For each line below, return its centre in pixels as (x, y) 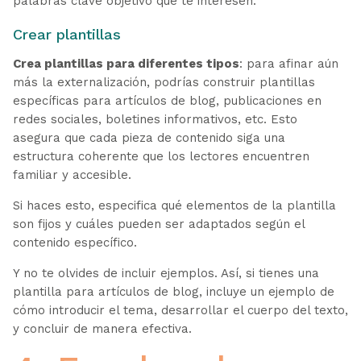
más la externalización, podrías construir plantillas (164, 82)
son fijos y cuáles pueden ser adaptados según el (158, 224)
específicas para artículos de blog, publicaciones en (167, 100)
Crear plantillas (66, 34)
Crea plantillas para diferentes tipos (126, 63)
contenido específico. (75, 242)
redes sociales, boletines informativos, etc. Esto (155, 119)
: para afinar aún (288, 63)
